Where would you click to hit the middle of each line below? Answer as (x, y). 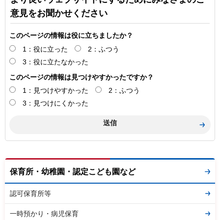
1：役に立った (45, 49)
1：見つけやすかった (55, 91)
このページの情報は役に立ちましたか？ (71, 36)
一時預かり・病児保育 (44, 214)
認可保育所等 (30, 194)
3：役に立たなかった (55, 62)
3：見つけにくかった (55, 103)
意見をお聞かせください (59, 14)
